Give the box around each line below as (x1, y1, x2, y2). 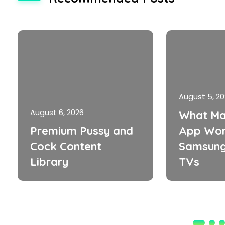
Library (30, 155, 68, 168)
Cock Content (30, 139, 101, 153)
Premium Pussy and (30, 124, 133, 137)
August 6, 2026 (30, 107, 84, 118)
